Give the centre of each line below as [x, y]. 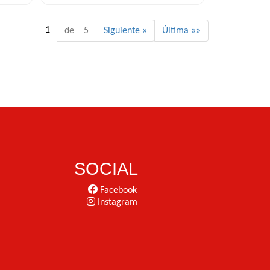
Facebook [117, 191]
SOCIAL [106, 169]
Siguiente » [125, 31]
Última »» [181, 31]
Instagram [116, 203]
